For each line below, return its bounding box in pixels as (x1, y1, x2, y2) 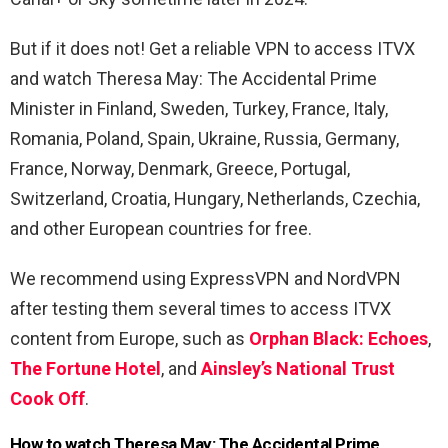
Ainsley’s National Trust (201, 358, 395, 380)
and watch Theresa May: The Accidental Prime (10, 68, 377, 90)
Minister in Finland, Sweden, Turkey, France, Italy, (10, 98, 388, 120)
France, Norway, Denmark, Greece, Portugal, (10, 158, 350, 180)
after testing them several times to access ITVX (10, 298, 391, 320)
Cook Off (10, 388, 85, 410)
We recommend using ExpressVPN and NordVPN (10, 268, 401, 290)
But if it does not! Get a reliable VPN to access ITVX (10, 38, 415, 60)
